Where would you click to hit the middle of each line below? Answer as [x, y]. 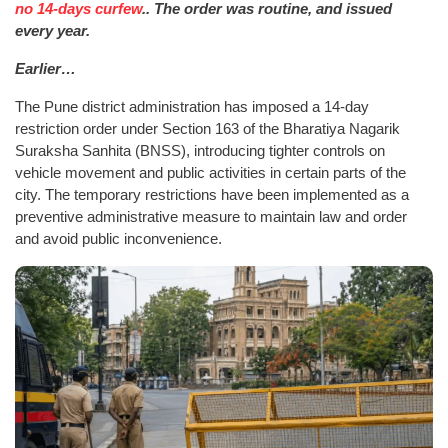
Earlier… [45, 68]
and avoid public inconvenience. [118, 238]
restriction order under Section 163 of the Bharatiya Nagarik [207, 128]
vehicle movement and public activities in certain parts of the [210, 172]
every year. [52, 30]
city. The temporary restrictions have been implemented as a [212, 194]
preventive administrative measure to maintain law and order [211, 216]
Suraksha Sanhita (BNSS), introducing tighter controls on [200, 150]
